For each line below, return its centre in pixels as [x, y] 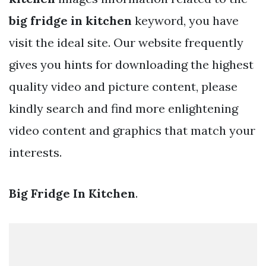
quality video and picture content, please [123, 86]
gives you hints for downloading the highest [131, 64]
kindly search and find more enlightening [123, 108]
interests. [35, 152]
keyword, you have [185, 20]
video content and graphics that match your [132, 130]
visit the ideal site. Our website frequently [126, 42]
